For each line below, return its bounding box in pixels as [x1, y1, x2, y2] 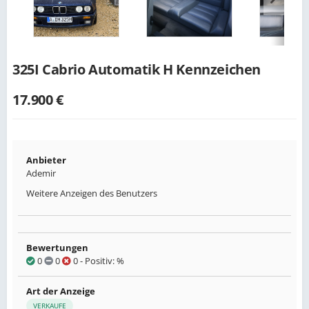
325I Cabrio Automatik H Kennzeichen [12, 60, 261, 79]
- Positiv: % [78, 255, 124, 267]
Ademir [26, 167, 56, 179]
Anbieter [26, 154, 66, 166]
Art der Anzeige [26, 285, 95, 297]
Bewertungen [26, 241, 88, 254]
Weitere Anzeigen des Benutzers [26, 187, 157, 199]
